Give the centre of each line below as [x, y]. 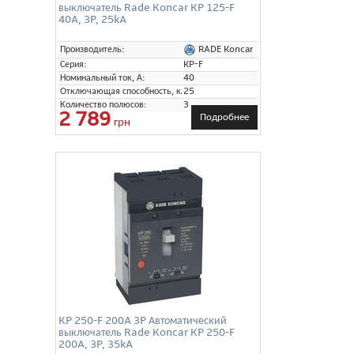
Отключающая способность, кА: [125, 91]
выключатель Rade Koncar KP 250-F [147, 332]
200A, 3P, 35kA [96, 344]
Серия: [73, 64]
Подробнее [224, 117]
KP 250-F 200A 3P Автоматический [143, 320]
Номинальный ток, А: [103, 77]
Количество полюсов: [104, 104]
